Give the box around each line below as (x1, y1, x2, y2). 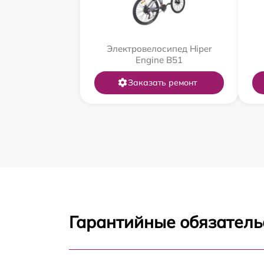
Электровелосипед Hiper (107, 42, 212, 54)
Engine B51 (136, 54, 183, 65)
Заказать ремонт (127, 77, 197, 88)
